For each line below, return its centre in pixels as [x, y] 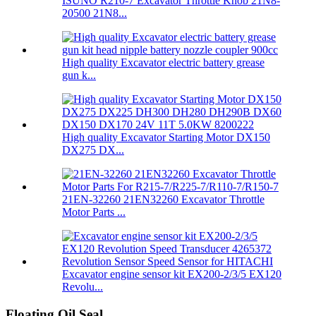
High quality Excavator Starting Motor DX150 [166, 138]
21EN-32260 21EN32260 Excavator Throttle [163, 200]
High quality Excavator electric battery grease [163, 63]
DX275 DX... [93, 150]
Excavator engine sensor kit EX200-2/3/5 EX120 [172, 274]
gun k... [79, 75]
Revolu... [83, 287]
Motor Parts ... [94, 212]
